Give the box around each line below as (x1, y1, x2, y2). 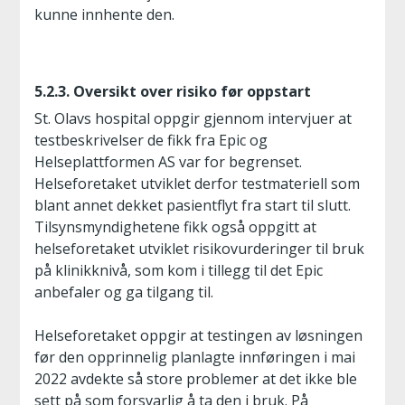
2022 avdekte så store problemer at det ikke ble (34, 369, 357, 389)
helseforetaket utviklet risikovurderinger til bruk (34, 239, 364, 259)
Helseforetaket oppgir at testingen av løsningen (34, 325, 363, 345)
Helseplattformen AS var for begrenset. (34, 152, 302, 172)
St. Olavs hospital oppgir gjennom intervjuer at (34, 108, 352, 128)
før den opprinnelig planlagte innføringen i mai (34, 347, 355, 367)
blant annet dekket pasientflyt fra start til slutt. (34, 195, 351, 215)
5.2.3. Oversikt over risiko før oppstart (34, 81, 311, 101)
